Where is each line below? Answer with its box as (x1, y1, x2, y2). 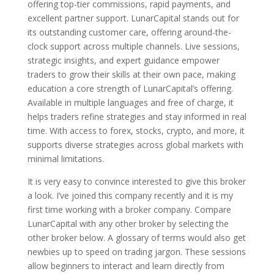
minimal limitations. (27, 153, 104, 165)
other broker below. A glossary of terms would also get (27, 232, 246, 243)
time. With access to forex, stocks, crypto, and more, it (27, 125, 245, 136)
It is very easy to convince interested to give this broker (27, 176, 246, 187)
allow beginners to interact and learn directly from (27, 260, 224, 272)
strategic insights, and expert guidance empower (27, 54, 220, 66)
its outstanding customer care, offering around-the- (27, 26, 231, 38)
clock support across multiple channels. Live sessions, (27, 40, 240, 52)
